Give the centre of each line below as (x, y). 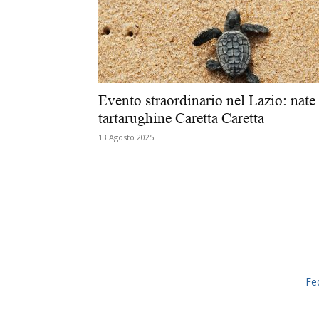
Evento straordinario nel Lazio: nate (207, 100)
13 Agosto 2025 (126, 137)
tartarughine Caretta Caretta (181, 118)
